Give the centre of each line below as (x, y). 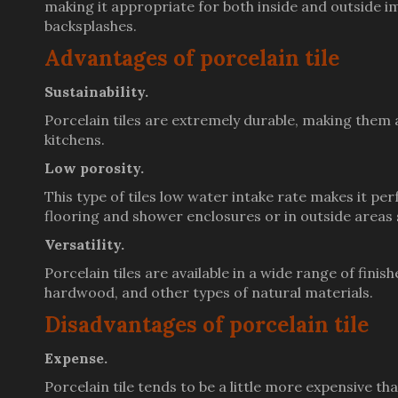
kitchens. (75, 139)
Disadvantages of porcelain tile (207, 325)
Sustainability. (96, 92)
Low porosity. (94, 168)
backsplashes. (91, 26)
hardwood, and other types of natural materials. (209, 292)
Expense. (76, 358)
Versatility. (84, 244)
